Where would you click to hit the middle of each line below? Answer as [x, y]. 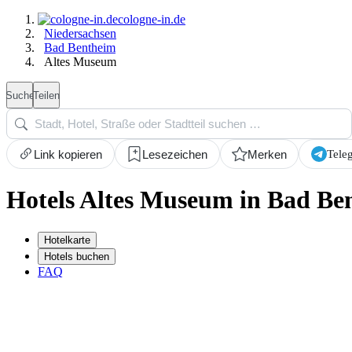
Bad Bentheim [80, 48]
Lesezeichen [175, 154]
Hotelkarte [67, 240]
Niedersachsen [80, 33]
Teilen [46, 95]
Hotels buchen [77, 256]
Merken [267, 154]
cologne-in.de [152, 19]
